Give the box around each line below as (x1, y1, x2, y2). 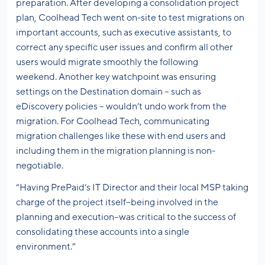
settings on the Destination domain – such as (16, 86, 201, 98)
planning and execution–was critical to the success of (16, 212, 236, 223)
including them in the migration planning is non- (16, 146, 215, 157)
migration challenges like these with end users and (16, 131, 226, 142)
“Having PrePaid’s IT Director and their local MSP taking (16, 182, 248, 193)
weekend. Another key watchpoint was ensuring (16, 72, 216, 83)
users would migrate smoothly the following (16, 57, 198, 68)
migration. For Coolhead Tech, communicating (16, 116, 209, 127)
